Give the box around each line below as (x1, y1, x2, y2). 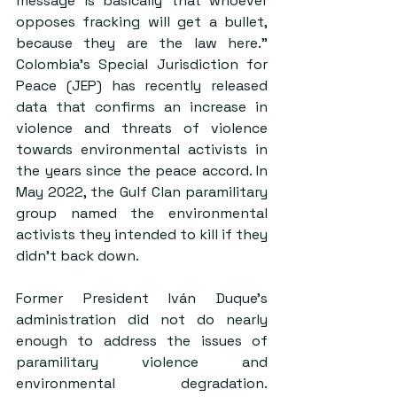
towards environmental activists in (16, 140, 268, 160)
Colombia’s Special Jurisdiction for (16, 55, 268, 74)
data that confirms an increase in (16, 97, 268, 117)
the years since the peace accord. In (16, 161, 268, 181)
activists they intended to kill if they (16, 225, 268, 245)
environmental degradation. (16, 374, 268, 393)
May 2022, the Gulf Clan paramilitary (16, 183, 268, 202)
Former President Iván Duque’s (16, 289, 268, 308)
